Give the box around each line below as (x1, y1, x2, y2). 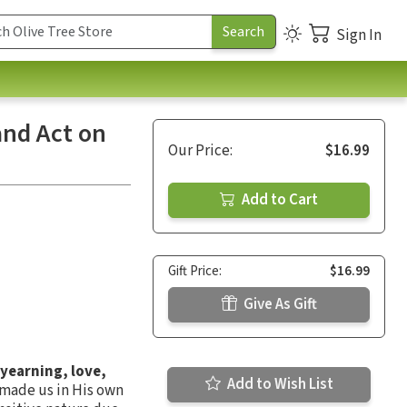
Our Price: (168, 139, 233, 162)
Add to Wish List (223, 372, 333, 395)
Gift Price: (168, 261, 222, 281)
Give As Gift (240, 293, 317, 315)
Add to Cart (239, 188, 318, 211)
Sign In (336, 24, 382, 46)
